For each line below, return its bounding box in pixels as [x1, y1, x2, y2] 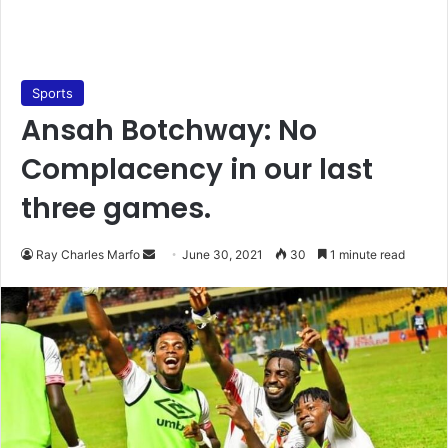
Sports [32, 84, 73, 101]
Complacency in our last [21, 149, 373, 189]
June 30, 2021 [182, 246, 263, 262]
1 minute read [327, 246, 405, 262]
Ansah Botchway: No [21, 110, 317, 150]
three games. [21, 188, 211, 228]
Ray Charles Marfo [36, 246, 140, 262]
